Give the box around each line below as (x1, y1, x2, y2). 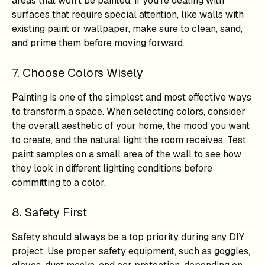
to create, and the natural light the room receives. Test (12, 134, 246, 146)
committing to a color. (12, 176, 106, 189)
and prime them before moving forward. (12, 37, 185, 49)
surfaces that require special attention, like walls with (12, 8, 244, 21)
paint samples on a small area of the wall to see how (12, 148, 241, 160)
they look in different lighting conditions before (12, 162, 212, 174)
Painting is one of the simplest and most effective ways (12, 91, 251, 104)
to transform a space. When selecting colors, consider (12, 105, 245, 118)
